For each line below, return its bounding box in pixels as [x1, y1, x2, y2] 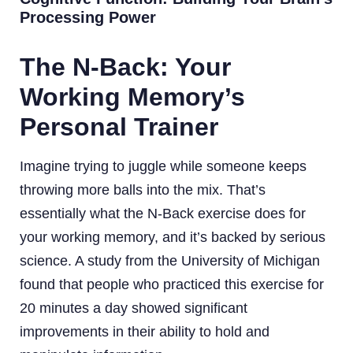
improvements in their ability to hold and [20, 323, 269, 340]
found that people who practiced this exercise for [20, 276, 324, 292]
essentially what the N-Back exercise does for [20, 205, 306, 221]
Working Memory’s [20, 82, 245, 111]
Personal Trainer [20, 112, 218, 141]
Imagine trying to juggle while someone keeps [20, 158, 307, 174]
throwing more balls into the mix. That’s [20, 181, 266, 198]
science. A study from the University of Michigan [20, 252, 320, 269]
